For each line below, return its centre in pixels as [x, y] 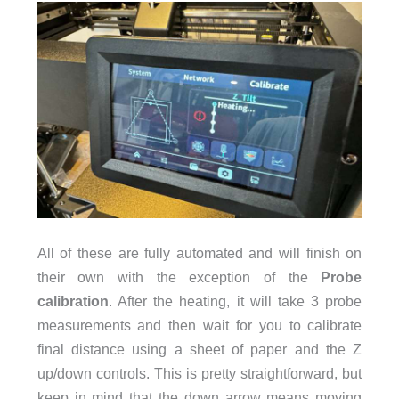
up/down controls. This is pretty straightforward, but [199, 374]
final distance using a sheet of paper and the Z [199, 350]
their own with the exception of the [179, 277]
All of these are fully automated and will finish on [199, 253]
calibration [73, 301]
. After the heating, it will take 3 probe [235, 301]
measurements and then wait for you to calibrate [199, 326]
